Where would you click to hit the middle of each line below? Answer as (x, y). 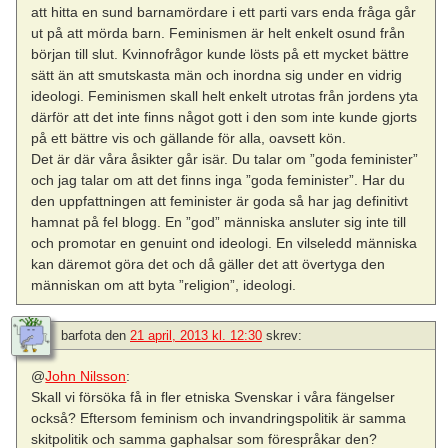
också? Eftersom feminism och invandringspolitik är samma (219, 417)
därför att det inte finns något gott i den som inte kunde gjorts (224, 117)
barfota (81, 335)
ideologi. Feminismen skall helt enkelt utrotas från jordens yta (225, 96)
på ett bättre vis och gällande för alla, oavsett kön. (189, 138)
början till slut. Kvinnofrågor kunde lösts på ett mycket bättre (220, 54)
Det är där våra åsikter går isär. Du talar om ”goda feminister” (225, 159)
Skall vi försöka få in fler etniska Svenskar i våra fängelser (213, 396)
